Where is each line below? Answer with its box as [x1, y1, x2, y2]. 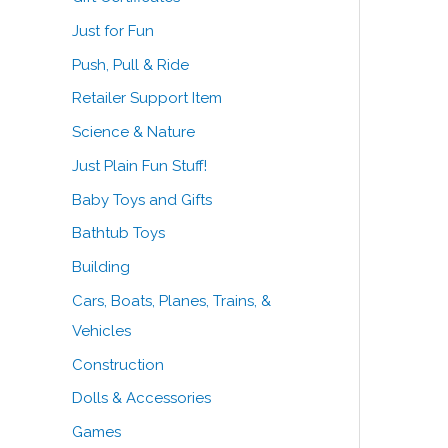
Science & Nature [72, 123, 195, 142]
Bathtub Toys [72, 224, 165, 243]
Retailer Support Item [72, 89, 222, 108]
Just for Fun [72, 21, 154, 40]
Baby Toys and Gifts [72, 190, 212, 209]
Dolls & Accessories [72, 389, 211, 408]
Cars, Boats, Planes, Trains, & [72, 291, 271, 310]
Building [72, 258, 130, 277]
